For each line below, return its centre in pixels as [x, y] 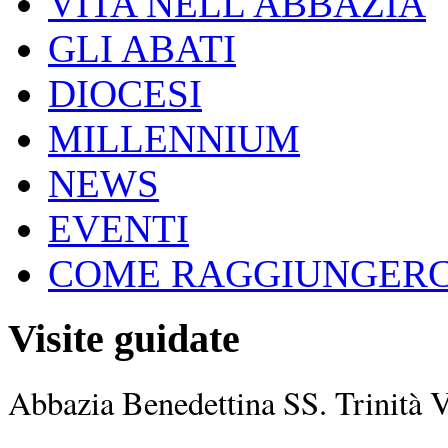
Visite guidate [124, 339]
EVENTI [118, 229]
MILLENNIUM [174, 139]
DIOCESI [125, 94]
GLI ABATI [142, 49]
